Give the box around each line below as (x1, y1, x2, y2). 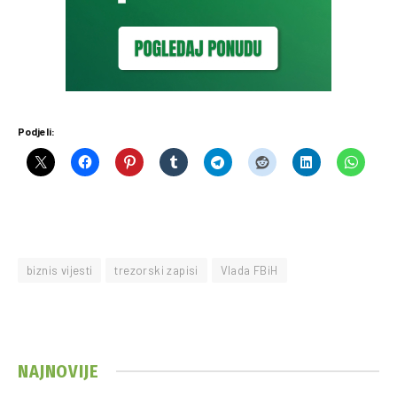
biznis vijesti (27, 262, 93, 277)
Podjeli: (18, 124, 55, 137)
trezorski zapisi (114, 262, 198, 277)
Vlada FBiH (220, 262, 278, 277)
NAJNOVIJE (18, 360, 99, 382)
